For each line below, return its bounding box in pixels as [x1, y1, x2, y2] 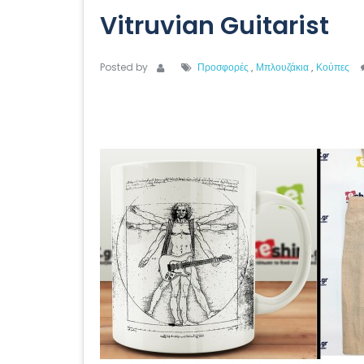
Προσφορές [197, 60, 251, 74]
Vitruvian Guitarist [100, 9, 329, 43]
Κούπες [316, 60, 349, 74]
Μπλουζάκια [256, 60, 311, 74]
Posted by [100, 60, 148, 74]
